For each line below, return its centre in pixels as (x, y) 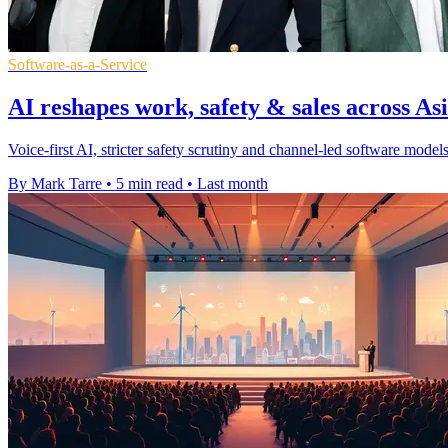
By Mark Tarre (55, 183)
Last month (232, 183)
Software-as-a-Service (77, 64)
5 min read (149, 183)
